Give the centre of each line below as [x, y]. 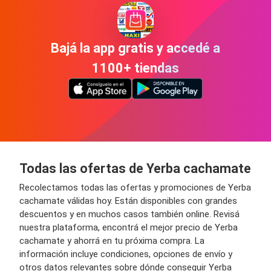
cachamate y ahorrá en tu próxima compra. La [112, 240]
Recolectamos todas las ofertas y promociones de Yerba [135, 187]
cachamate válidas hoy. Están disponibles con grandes [128, 201]
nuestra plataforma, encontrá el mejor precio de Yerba [129, 227]
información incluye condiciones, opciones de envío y [126, 254]
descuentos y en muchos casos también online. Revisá [129, 214]
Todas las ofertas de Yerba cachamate [135, 168]
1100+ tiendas [135, 68]
